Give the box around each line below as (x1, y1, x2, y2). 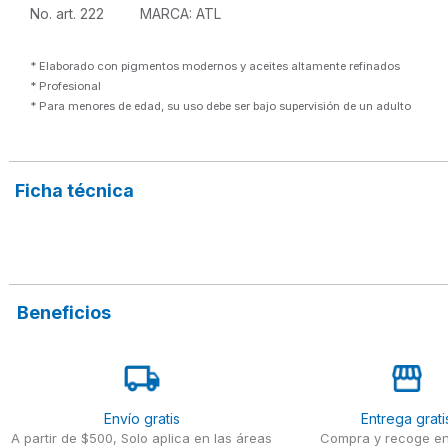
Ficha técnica (15, 179, 135, 201)
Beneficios (17, 301, 112, 323)
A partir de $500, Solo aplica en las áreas (11, 429, 273, 446)
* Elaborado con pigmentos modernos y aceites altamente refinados (30, 58, 401, 73)
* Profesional (30, 78, 102, 93)
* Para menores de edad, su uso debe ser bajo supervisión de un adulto (30, 98, 415, 113)
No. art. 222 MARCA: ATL (30, 5, 226, 23)
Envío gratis (103, 409, 180, 427)
